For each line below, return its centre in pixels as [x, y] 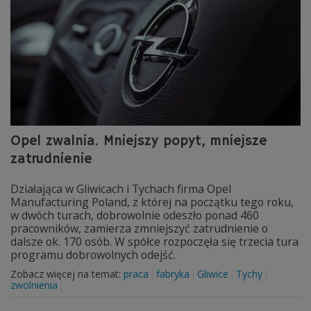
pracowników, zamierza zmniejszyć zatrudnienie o [139, 228]
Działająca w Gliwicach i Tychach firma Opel [121, 189]
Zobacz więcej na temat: [67, 274]
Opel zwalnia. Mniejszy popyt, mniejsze [139, 141]
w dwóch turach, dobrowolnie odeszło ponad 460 [135, 215]
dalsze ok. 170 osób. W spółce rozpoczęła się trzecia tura [154, 242]
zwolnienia [34, 285]
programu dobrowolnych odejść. [93, 255]
